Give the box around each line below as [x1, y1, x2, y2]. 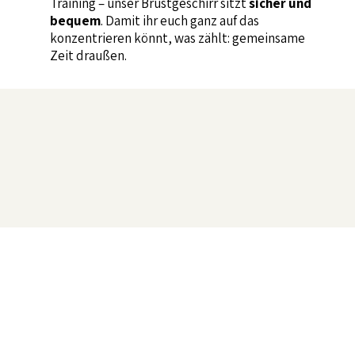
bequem [50, 12, 101, 30]
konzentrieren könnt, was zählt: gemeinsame [50, 29, 306, 48]
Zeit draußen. [50, 47, 128, 65]
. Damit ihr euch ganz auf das [101, 12, 260, 30]
